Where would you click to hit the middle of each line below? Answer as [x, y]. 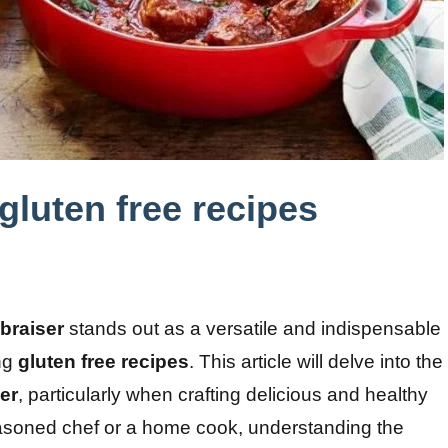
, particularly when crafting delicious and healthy [223, 395]
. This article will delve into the [316, 362]
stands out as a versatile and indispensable [252, 329]
